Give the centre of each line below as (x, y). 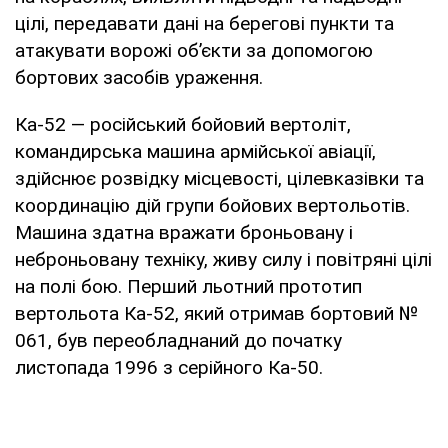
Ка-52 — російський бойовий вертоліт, (183, 125)
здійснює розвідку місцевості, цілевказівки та (219, 179)
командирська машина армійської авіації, (195, 152)
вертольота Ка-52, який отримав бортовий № (217, 314)
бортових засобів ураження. (139, 78)
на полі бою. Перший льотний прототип (188, 287)
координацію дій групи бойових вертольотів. (212, 206)
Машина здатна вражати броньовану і (184, 233)
